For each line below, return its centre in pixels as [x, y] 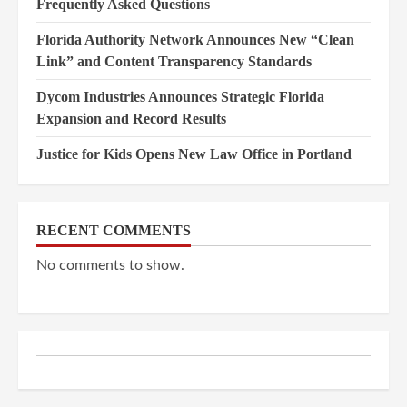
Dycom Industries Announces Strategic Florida [180, 97]
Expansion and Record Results [131, 119]
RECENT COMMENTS [114, 230]
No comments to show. [110, 265]
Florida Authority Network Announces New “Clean [195, 40]
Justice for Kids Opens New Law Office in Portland [194, 154]
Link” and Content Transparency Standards [174, 61]
